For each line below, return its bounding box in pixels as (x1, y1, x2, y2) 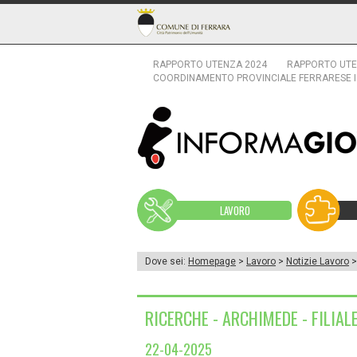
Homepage (188, 256, 236, 267)
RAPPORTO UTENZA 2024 (153, 59, 267, 70)
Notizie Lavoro (286, 256, 349, 267)
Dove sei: (145, 256, 188, 267)
